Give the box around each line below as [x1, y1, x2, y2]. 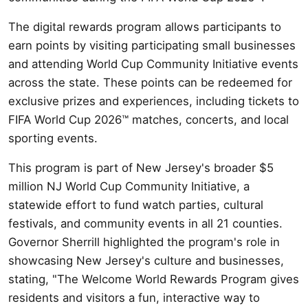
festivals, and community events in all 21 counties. [8, 216, 283, 230]
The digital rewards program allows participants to [8, 19, 281, 34]
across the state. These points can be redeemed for [8, 75, 292, 89]
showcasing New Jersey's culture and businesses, [8, 253, 284, 267]
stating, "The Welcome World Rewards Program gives [8, 272, 299, 286]
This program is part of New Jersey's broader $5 [8, 160, 274, 175]
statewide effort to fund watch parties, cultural [8, 197, 263, 212]
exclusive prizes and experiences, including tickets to [8, 93, 299, 108]
